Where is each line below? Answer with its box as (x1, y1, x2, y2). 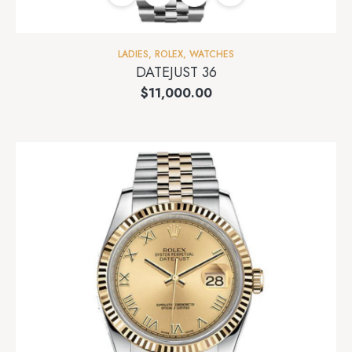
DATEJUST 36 (135, 62, 217, 83)
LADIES (118, 47, 148, 62)
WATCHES (189, 47, 234, 62)
